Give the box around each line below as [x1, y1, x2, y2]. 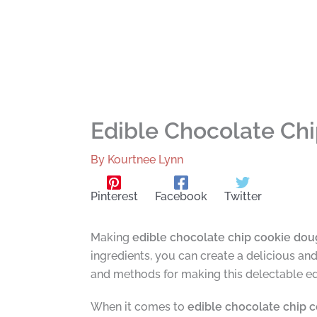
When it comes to [90, 299, 188, 313]
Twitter [224, 189, 262, 203]
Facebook [154, 189, 207, 203]
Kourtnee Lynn [107, 153, 183, 166]
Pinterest [90, 189, 138, 203]
